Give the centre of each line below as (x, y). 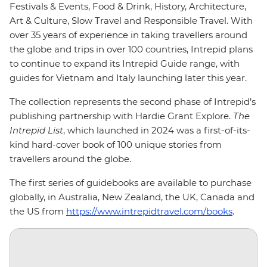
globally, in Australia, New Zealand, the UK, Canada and (132, 197)
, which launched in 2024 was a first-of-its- (157, 130)
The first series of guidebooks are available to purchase (131, 183)
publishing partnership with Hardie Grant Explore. (121, 116)
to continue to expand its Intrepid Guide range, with (125, 63)
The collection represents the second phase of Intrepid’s (133, 102)
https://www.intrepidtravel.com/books (149, 211)
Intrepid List (36, 130)
